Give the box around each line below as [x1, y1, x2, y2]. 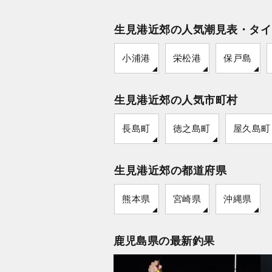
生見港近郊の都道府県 [114, 164, 226, 177]
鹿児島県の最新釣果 [114, 234, 215, 247]
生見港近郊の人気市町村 [114, 93, 238, 106]
